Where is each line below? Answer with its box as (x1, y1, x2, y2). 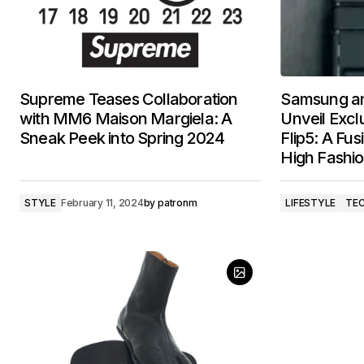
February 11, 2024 (60, 197, 144, 209)
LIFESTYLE (285, 197, 336, 209)
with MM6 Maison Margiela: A (19, 109, 232, 128)
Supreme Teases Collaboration (19, 89, 238, 109)
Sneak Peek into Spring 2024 (19, 128, 225, 148)
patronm (158, 197, 197, 209)
